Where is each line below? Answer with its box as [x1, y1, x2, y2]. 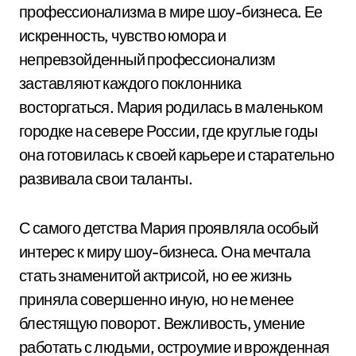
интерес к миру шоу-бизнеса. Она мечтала [19, 242, 311, 261]
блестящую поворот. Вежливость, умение [19, 313, 305, 333]
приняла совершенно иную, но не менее [19, 289, 294, 309]
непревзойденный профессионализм [19, 49, 276, 69]
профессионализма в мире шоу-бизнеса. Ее [19, 2, 323, 21]
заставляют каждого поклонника [19, 73, 242, 93]
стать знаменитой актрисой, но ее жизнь [19, 265, 292, 285]
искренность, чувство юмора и [19, 25, 226, 45]
